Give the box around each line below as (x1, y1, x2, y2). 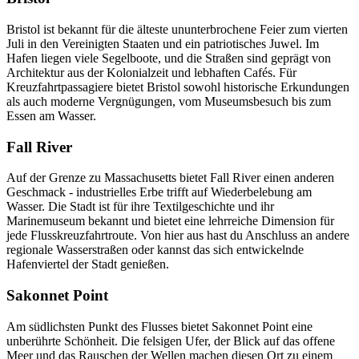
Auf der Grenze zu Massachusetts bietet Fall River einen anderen (6, 171, 334, 185)
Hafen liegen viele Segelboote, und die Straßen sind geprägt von (6, 50, 331, 65)
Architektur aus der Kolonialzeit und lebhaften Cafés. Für (6, 65, 296, 79)
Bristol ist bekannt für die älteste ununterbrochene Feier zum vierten (6, 22, 348, 36)
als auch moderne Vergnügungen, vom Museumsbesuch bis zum (6, 94, 331, 108)
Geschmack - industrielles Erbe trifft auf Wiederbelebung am (6, 185, 312, 200)
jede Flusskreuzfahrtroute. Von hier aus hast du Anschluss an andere (6, 228, 349, 243)
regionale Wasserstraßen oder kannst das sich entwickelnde (6, 243, 304, 257)
